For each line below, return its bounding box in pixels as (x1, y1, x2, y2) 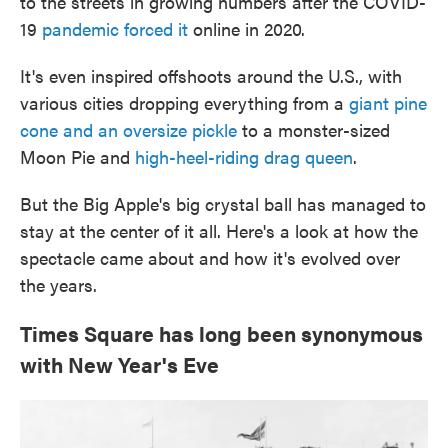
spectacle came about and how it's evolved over (20, 245, 400, 270)
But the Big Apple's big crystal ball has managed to (20, 191, 426, 216)
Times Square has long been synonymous (20, 318, 423, 348)
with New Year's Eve (20, 349, 219, 379)
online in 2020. (188, 16, 305, 41)
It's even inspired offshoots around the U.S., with (20, 63, 402, 88)
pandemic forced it (42, 16, 188, 41)
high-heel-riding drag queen (135, 144, 353, 169)
